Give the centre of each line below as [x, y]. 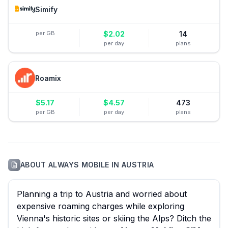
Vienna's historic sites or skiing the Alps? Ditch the [114, 218]
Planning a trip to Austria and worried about [102, 194]
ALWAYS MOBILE [79, 165]
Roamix [48, 78]
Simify [46, 9]
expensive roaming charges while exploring [101, 206]
